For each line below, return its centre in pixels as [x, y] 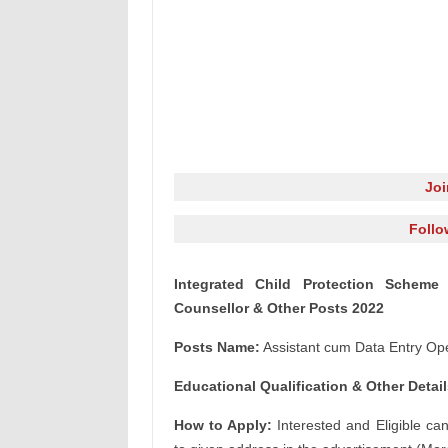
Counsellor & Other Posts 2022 [278, 308]
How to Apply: [223, 425]
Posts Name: [216, 347]
